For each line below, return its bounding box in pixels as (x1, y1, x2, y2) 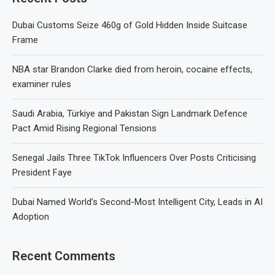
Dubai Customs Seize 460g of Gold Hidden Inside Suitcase (12, 20, 247, 31)
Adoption (12, 211, 49, 223)
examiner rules (12, 79, 71, 90)
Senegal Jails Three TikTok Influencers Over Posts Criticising (12, 152, 256, 164)
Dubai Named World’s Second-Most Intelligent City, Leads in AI (12, 196, 263, 208)
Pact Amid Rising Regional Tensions (12, 123, 157, 134)
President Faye (12, 167, 72, 179)
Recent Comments (12, 249, 115, 264)
